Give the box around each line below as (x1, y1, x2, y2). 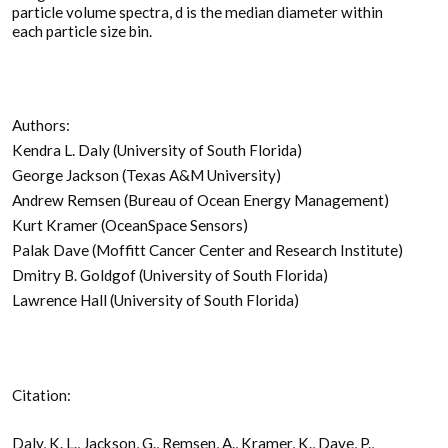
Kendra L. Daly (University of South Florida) (12, 140, 302, 159)
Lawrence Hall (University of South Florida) (12, 290, 299, 309)
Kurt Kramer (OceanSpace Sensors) (12, 215, 248, 234)
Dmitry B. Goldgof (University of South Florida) (12, 265, 328, 284)
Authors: (12, 115, 70, 134)
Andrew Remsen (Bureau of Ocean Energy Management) (12, 190, 389, 209)
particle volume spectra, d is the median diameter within (12, 2, 383, 21)
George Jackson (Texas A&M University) (12, 165, 281, 184)
